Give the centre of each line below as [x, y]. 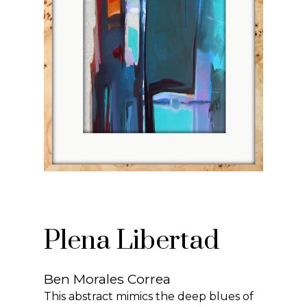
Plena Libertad [132, 241]
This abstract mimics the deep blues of [149, 297]
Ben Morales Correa [108, 279]
